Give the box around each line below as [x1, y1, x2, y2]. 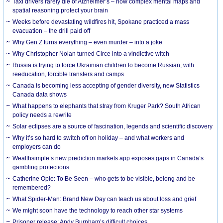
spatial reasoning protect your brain [12, 6, 109, 14]
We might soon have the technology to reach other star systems [12, 207, 183, 214]
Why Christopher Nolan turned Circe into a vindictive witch [12, 50, 170, 57]
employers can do [12, 143, 61, 150]
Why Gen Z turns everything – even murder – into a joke [12, 38, 163, 46]
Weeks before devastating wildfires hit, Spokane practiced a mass [12, 18, 190, 25]
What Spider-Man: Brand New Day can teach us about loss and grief [12, 195, 197, 203]
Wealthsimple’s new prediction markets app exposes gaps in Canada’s [12, 154, 204, 162]
